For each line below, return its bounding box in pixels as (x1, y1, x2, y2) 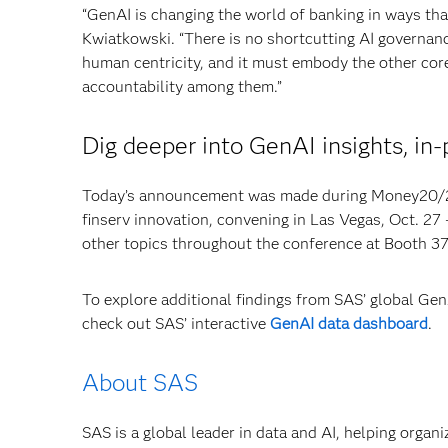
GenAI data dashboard (270, 314, 428, 334)
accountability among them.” (82, 77, 282, 97)
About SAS (82, 368, 198, 398)
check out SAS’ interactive (82, 314, 270, 334)
